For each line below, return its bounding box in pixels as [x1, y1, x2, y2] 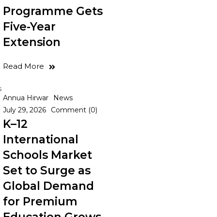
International [3, 133, 78, 146]
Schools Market [3, 148, 92, 162]
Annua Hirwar [3, 93, 48, 102]
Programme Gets [3, 4, 103, 18]
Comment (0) [51, 106, 97, 114]
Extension [3, 35, 61, 49]
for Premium [3, 195, 77, 208]
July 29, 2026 [3, 106, 46, 114]
